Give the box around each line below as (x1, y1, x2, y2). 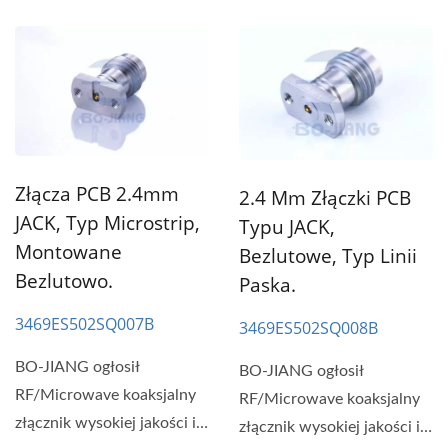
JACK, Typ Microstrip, (15, 210, 200, 237)
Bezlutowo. (15, 268, 113, 295)
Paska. (239, 271, 296, 298)
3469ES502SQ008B (239, 316, 378, 339)
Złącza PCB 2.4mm (15, 181, 179, 208)
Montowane (15, 239, 122, 266)
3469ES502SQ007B (15, 313, 154, 336)
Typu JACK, (239, 213, 335, 240)
